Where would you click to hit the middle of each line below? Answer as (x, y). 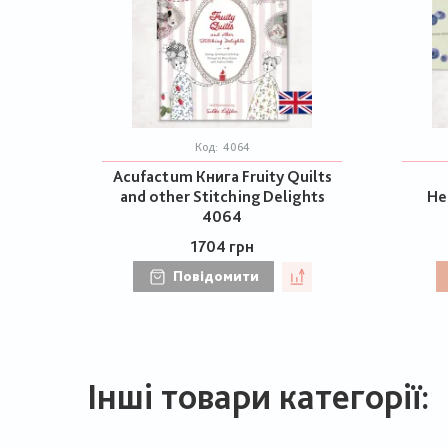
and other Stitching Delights (222, 196)
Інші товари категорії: (258, 396)
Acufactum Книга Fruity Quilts (222, 176)
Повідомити (215, 276)
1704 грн (222, 246)
